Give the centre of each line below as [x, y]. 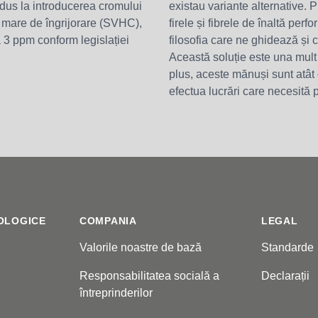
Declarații [285, 275]
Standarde [287, 247]
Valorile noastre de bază [141, 247]
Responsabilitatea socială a [149, 275]
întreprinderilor [116, 292]
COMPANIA [108, 220]
